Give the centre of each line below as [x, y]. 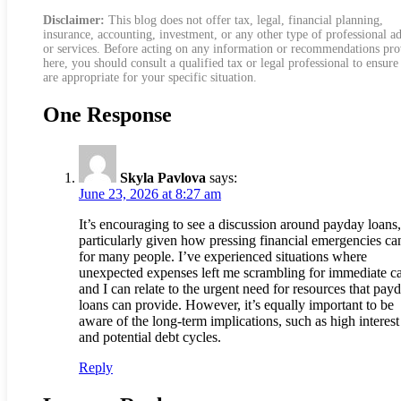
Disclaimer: [74, 20]
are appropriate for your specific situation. [150, 77]
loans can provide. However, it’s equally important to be [236, 304]
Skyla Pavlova [163, 177]
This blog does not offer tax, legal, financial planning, [244, 20]
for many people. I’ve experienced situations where [223, 256]
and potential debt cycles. [150, 337]
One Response [107, 114]
